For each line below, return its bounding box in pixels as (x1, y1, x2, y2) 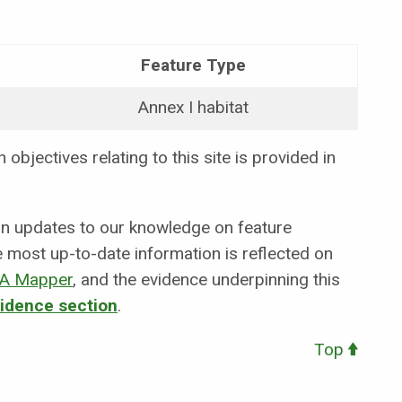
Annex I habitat (138, 97, 249, 118)
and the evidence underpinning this (81, 269, 340, 291)
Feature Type (141, 55, 246, 76)
